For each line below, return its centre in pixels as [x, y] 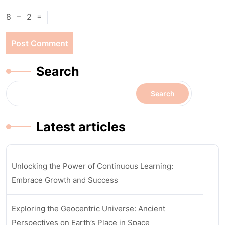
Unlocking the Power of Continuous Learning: [92, 166]
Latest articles [81, 127]
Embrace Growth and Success [65, 180]
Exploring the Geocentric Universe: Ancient [88, 209]
